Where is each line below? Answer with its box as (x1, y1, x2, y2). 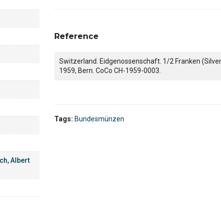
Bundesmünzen (74, 115, 125, 123)
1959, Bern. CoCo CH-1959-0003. (59, 67, 161, 74)
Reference (54, 32, 99, 41)
